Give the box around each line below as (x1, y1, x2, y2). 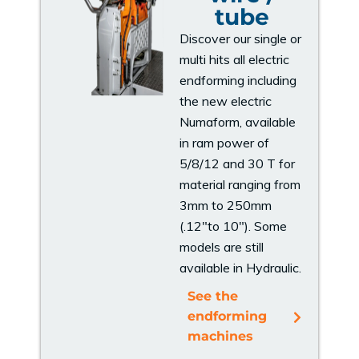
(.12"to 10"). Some (179, 217, 287, 234)
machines (188, 328, 253, 344)
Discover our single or (179, 30, 301, 46)
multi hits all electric (179, 50, 289, 67)
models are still (179, 238, 264, 255)
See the (188, 288, 238, 304)
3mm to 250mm (179, 196, 272, 213)
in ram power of (179, 134, 269, 151)
